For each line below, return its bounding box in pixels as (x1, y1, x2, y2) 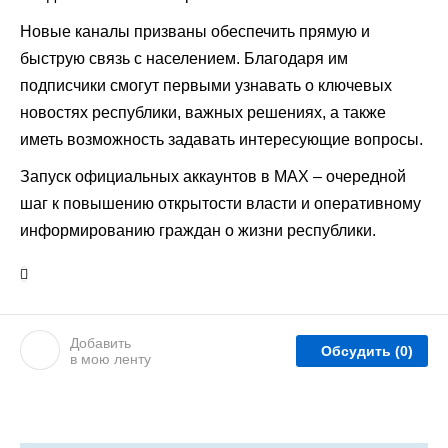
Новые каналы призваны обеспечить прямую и (20, 23, 370, 40)
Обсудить (321, 343, 395, 359)
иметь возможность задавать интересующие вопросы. (20, 131, 427, 148)
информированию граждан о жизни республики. (20, 222, 376, 239)
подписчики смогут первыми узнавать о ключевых (20, 77, 392, 94)
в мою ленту (70, 351, 151, 367)
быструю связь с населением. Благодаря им (20, 50, 348, 67)
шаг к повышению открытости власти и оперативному (20, 195, 421, 212)
